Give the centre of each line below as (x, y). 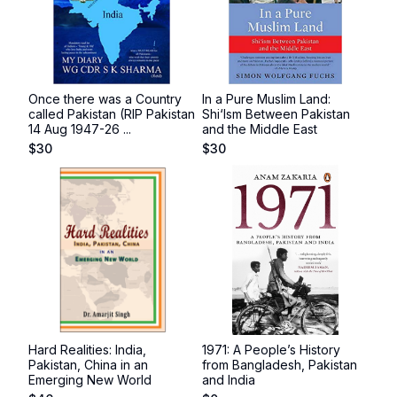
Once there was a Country (105, 99)
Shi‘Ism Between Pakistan (276, 114)
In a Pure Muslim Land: (266, 99)
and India (229, 380)
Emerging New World (90, 380)
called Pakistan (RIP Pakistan (112, 114)
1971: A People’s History (271, 350)
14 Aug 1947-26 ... (80, 129)
